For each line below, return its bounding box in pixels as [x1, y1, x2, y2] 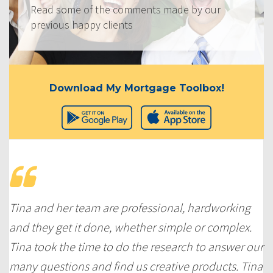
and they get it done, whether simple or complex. [9, 219, 252, 235]
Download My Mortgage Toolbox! [49, 82, 224, 94]
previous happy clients [30, 17, 133, 32]
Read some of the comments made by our [30, 2, 221, 16]
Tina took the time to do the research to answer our [9, 238, 263, 254]
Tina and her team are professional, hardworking [9, 199, 250, 215]
